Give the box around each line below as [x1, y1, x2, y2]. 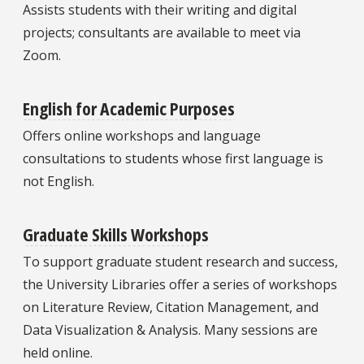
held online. [23, 344, 93, 362]
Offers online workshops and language [23, 127, 261, 145]
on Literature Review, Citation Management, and [23, 298, 318, 317]
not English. [23, 172, 94, 191]
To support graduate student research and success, [23, 253, 338, 271]
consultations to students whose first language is [23, 149, 323, 168]
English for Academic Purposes [23, 96, 235, 121]
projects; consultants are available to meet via [23, 24, 301, 42]
